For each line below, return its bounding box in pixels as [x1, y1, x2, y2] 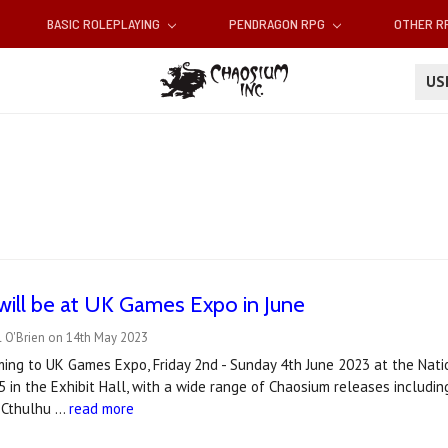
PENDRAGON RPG [229, 15, 328, 33]
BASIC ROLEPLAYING [46, 15, 163, 33]
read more [69, 399, 135, 419]
